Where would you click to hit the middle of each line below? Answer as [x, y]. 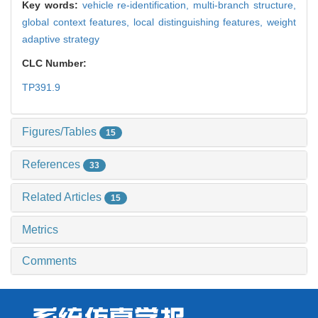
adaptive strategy [61, 39]
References [53, 165]
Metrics [40, 229]
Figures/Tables [61, 132]
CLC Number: [56, 64]
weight [281, 22]
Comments [49, 261]
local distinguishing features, [200, 22]
